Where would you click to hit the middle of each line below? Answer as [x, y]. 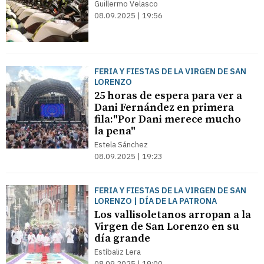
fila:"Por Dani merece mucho [168, 119]
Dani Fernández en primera [164, 108]
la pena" [115, 131]
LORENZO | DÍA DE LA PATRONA [156, 201]
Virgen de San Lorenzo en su [167, 227]
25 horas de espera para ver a [168, 96]
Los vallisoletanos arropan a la [173, 215]
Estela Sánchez [121, 145]
